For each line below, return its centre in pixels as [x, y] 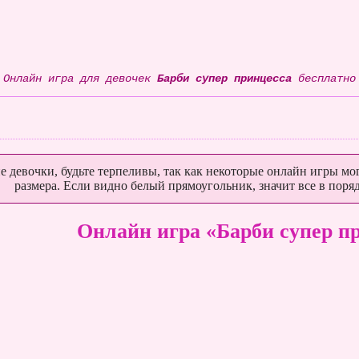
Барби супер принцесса [224, 79]
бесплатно [323, 79]
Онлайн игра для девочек [80, 79]
